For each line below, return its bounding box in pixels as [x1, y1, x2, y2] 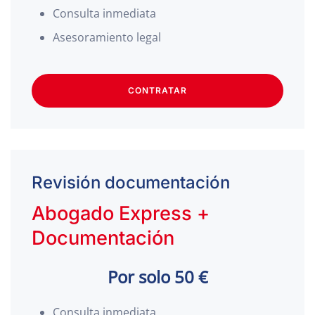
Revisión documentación [32, 172, 230, 193]
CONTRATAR [128, 85, 187, 96]
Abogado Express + [32, 202, 210, 225]
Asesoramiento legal [53, 30, 161, 45]
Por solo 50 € [107, 265, 208, 288]
